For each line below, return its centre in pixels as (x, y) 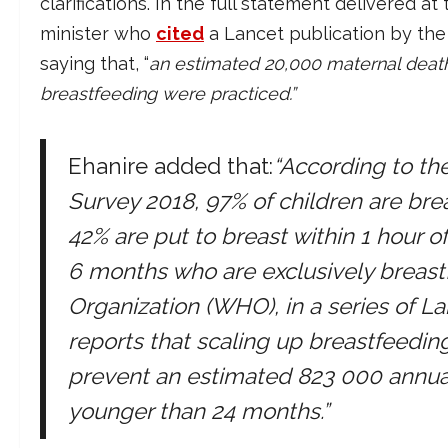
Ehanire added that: (170, 166)
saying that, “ (94, 64)
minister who (98, 34)
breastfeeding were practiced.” (168, 94)
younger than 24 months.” (198, 411)
